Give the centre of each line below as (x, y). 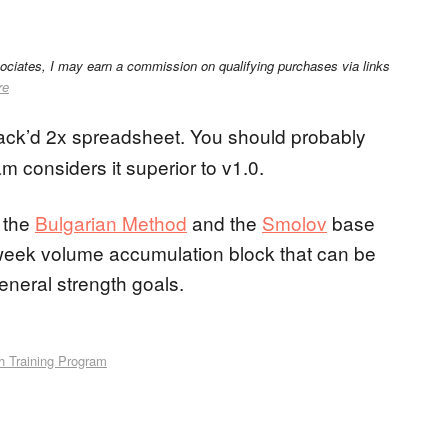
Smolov (294, 222)
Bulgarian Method (111, 222)
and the (224, 222)
